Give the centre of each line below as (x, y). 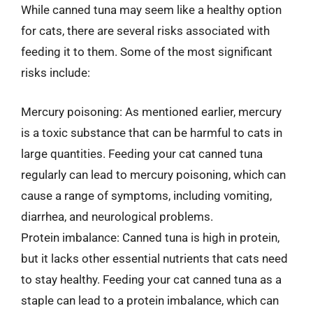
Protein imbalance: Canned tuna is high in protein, (150, 237)
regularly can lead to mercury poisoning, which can (153, 174)
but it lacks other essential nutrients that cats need (154, 258)
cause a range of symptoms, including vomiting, (146, 195)
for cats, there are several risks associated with (145, 31)
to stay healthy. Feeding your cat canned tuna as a (151, 279)
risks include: (56, 73)
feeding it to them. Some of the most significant (147, 52)
